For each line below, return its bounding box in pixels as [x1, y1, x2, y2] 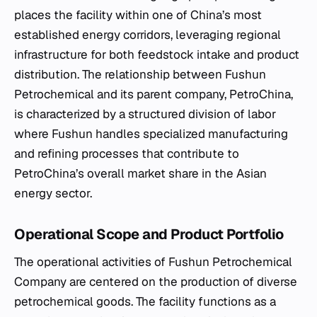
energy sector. [14, 185, 92, 201]
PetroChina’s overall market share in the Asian [14, 165, 267, 181]
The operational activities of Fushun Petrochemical [14, 253, 292, 270]
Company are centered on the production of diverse [14, 273, 297, 289]
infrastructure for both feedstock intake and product [14, 46, 299, 62]
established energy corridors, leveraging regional [14, 26, 281, 42]
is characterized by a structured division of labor [14, 105, 276, 122]
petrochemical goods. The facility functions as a [14, 293, 276, 309]
